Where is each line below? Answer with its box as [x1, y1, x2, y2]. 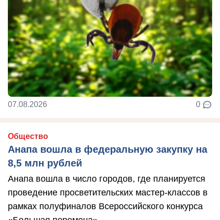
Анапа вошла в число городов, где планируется [8, 174, 205, 184]
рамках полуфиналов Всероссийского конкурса [8, 201, 203, 212]
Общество [8, 132, 48, 141]
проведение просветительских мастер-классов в [8, 188, 208, 198]
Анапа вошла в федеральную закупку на [8, 144, 207, 155]
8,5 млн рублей [8, 158, 82, 169]
